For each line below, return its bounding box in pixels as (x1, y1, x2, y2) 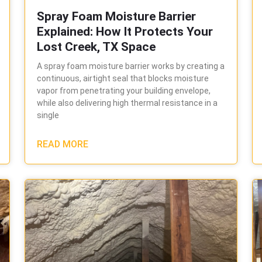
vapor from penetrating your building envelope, (37, 85, 211, 95)
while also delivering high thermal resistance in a (37, 98, 218, 108)
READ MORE (37, 138, 89, 150)
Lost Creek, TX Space (37, 39, 156, 54)
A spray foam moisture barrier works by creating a (37, 61, 225, 71)
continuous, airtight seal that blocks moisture (37, 73, 209, 83)
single (37, 110, 60, 120)
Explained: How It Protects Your (37, 24, 213, 39)
